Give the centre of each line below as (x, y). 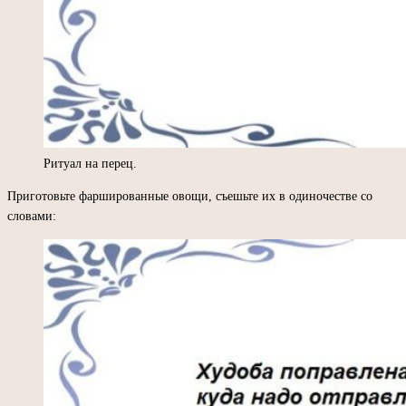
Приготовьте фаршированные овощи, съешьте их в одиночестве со (190, 196)
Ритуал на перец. (90, 163)
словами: (32, 216)
